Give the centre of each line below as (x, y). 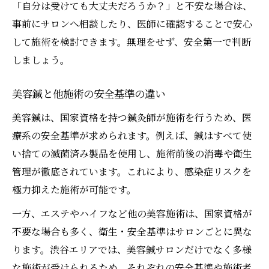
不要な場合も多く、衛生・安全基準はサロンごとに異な (132, 232)
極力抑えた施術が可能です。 (74, 190)
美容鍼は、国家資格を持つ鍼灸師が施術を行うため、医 (132, 118)
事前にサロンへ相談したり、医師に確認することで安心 (132, 24)
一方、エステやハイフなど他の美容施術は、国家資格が (132, 214)
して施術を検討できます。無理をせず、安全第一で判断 (131, 42)
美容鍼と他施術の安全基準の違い (89, 95)
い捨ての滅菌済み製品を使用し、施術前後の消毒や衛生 (132, 154)
